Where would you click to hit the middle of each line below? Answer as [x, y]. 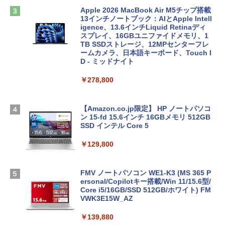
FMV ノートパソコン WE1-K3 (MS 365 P [146, 173]
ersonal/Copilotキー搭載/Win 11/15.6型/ [146, 181]
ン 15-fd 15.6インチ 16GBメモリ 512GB [145, 117]
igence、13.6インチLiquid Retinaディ [143, 27]
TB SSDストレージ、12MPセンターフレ [145, 44]
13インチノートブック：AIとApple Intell [146, 19]
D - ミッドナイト [107, 61]
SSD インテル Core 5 [115, 126]
